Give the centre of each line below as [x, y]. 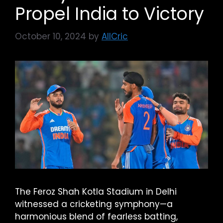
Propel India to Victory [110, 14]
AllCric [115, 36]
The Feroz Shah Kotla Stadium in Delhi [96, 192]
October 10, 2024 [51, 36]
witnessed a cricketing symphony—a [94, 204]
